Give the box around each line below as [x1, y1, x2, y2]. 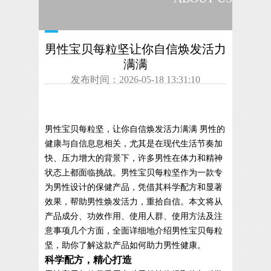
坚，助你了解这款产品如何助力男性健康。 [45, 240, 206, 250]
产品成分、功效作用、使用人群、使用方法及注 [45, 211, 223, 221]
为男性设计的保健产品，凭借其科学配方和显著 [45, 182, 223, 192]
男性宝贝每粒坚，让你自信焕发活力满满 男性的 [45, 124, 225, 134]
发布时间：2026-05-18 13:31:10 [71, 74, 200, 85]
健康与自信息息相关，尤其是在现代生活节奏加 [45, 139, 223, 148]
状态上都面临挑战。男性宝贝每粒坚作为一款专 [45, 168, 223, 177]
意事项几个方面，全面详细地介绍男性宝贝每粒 [45, 226, 223, 235]
